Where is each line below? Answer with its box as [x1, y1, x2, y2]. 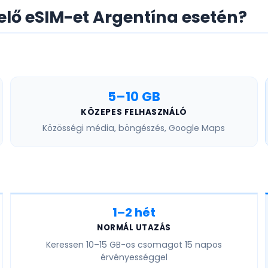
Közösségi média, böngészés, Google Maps [42, 122, 226, 135]
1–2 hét [112, 204, 156, 221]
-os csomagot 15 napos [120, 239, 222, 251]
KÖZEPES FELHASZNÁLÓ [81, 106, 187, 118]
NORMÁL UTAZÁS [97, 222, 171, 234]
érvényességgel [100, 251, 167, 264]
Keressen [45, 239, 86, 251]
